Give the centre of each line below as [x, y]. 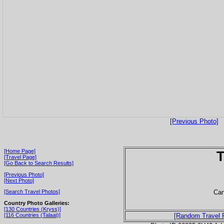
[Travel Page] [20, 157]
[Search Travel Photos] [32, 192]
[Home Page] [20, 151]
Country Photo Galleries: [37, 203]
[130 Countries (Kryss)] [32, 209]
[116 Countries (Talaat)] [32, 215]
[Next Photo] [19, 180]
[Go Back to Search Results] [39, 163]
